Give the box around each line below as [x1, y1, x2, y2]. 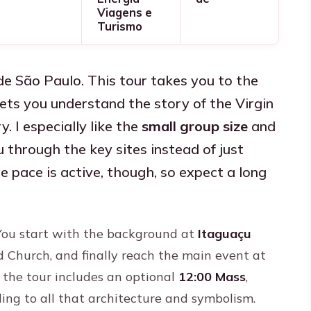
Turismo [96, 19, 142, 33]
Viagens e [96, 5, 152, 19]
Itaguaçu [198, 226, 251, 242]
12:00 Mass [178, 269, 246, 285]
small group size [142, 117, 248, 135]
